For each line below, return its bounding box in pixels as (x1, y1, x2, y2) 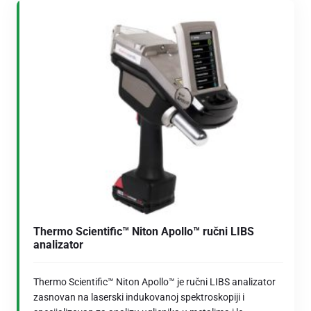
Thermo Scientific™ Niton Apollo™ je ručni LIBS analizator (33, 276, 276, 288)
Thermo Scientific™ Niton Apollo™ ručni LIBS (33, 225, 254, 239)
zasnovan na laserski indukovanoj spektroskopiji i (33, 292, 244, 303)
